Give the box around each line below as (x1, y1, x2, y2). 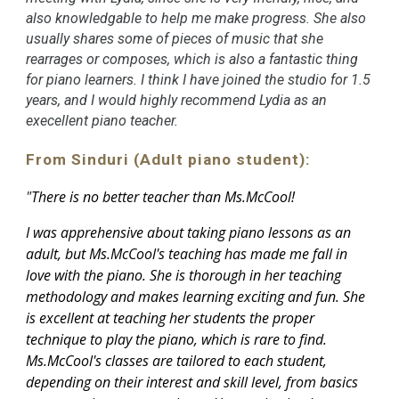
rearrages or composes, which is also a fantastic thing (26, 50, 359, 68)
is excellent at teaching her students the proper (26, 307, 315, 328)
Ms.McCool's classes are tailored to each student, (26, 350, 328, 370)
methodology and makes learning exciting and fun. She (26, 286, 366, 306)
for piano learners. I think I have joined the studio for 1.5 (26, 70, 371, 88)
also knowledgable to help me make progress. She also (26, 9, 367, 27)
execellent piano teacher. (26, 111, 179, 129)
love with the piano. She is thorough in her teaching (26, 265, 342, 285)
